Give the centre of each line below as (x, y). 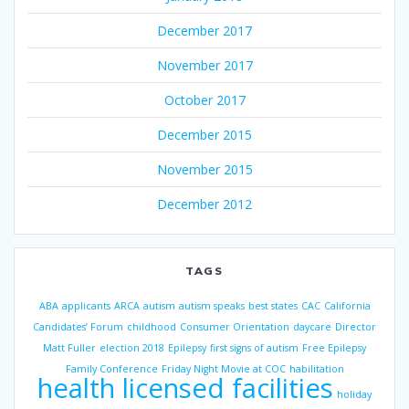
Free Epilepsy (334, 347)
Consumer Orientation (235, 326)
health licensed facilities (185, 388)
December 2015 (204, 134)
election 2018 (132, 347)
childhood (152, 326)
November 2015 (204, 169)
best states (273, 305)
